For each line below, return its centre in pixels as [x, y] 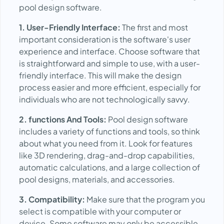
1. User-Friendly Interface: [70, 27]
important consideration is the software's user [105, 39]
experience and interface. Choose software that [109, 51]
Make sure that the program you [145, 199]
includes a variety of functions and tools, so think [109, 131]
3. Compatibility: [52, 199]
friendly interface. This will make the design [100, 75]
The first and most [155, 27]
